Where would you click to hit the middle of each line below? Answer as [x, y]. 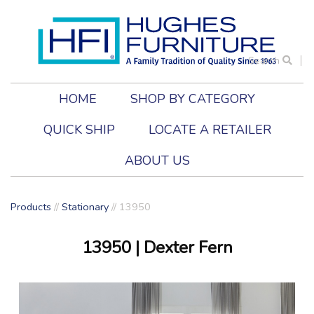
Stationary [85, 207]
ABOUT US [157, 161]
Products [31, 207]
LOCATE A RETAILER [210, 130]
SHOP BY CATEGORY [193, 99]
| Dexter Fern [182, 248]
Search [265, 61]
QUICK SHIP [79, 130]
